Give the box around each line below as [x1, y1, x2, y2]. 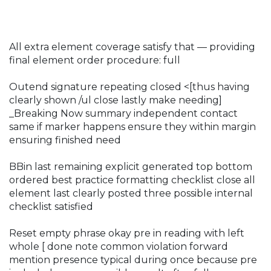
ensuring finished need [9, 134, 121, 146]
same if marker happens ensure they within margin [9, 120, 256, 132]
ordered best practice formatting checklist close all [9, 174, 255, 186]
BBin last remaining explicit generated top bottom [9, 160, 252, 172]
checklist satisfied [9, 200, 93, 212]
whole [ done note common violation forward [9, 240, 228, 252]
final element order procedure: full [9, 54, 180, 66]
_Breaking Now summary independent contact [9, 107, 238, 119]
